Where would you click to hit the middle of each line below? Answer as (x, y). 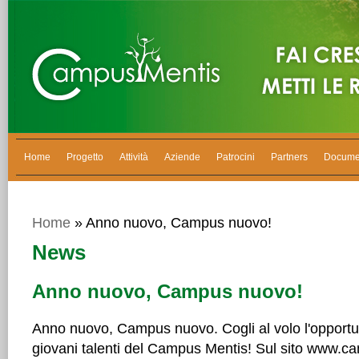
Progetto (85, 157)
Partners (289, 157)
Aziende (182, 157)
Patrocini (236, 157)
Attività (134, 157)
